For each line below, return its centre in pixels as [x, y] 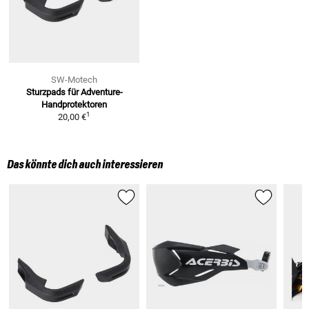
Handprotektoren [74, 104]
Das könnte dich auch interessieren [85, 165]
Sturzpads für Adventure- [74, 92]
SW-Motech [74, 79]
